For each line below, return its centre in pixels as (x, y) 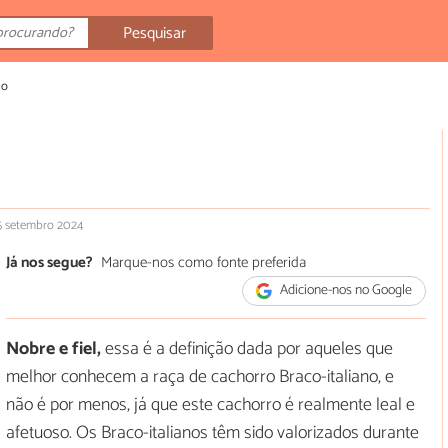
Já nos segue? (49, 262)
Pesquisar (155, 33)
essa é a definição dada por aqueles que (247, 349)
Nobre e (37, 349)
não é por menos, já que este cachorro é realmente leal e (210, 405)
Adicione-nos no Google (345, 291)
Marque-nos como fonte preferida (203, 262)
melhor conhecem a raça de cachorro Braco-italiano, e (200, 377)
